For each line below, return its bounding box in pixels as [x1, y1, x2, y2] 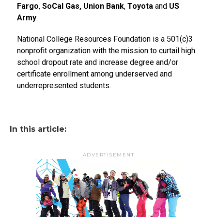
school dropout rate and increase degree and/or [17, 57, 178, 67]
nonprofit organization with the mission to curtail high [17, 46, 195, 55]
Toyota [127, 1, 155, 11]
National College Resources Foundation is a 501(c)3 [17, 34, 193, 44]
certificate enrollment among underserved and [17, 69, 172, 78]
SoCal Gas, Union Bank [42, 1, 124, 11]
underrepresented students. [17, 80, 111, 90]
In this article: [10, 124, 66, 134]
